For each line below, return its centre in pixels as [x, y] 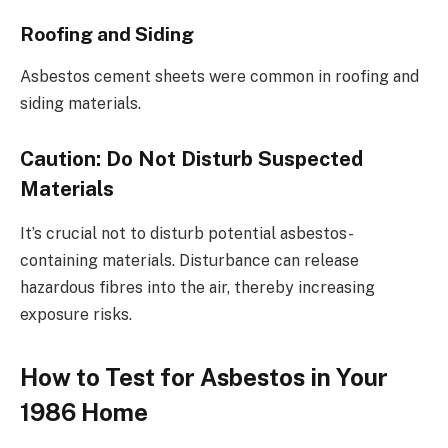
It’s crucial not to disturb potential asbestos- [187, 233]
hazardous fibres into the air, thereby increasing [197, 287]
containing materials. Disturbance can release [189, 260]
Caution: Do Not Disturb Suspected [191, 159]
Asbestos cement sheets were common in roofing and [219, 76]
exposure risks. [76, 314]
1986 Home [84, 411]
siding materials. [80, 103]
